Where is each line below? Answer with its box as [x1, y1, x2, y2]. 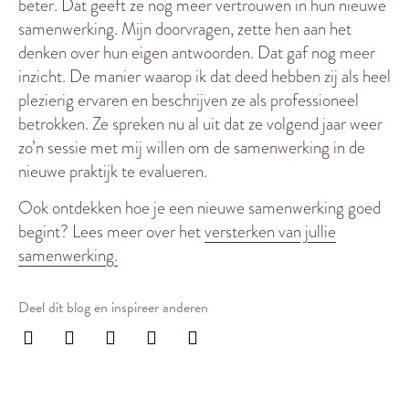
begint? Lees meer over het [18, 219, 204, 244]
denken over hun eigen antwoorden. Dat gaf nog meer [18, 39, 375, 65]
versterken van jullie [204, 219, 336, 244]
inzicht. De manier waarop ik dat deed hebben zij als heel [18, 63, 391, 89]
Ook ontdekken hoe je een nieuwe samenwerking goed [18, 195, 381, 220]
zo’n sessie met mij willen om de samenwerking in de [18, 134, 365, 160]
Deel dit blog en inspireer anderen [18, 297, 208, 320]
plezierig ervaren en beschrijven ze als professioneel [18, 87, 359, 112]
